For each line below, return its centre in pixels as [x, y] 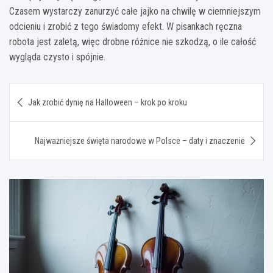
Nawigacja [47, 92]
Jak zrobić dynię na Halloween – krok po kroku [108, 103]
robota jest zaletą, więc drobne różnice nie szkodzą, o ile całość [133, 42]
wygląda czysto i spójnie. [57, 57]
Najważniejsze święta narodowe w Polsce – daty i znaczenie [140, 141]
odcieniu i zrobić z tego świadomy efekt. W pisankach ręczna [126, 27]
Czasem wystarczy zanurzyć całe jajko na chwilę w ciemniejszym [135, 12]
